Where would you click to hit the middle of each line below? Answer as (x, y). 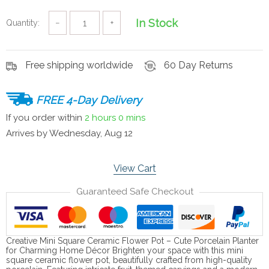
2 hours (100, 118)
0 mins (132, 118)
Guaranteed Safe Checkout (134, 191)
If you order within (45, 118)
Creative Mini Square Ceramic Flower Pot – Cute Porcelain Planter (132, 240)
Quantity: (23, 23)
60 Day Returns (198, 65)
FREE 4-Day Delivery (89, 100)
